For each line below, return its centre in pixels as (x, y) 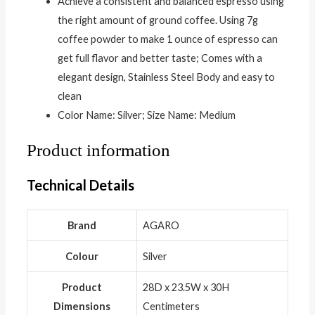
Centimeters (171, 306)
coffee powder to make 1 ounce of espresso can (167, 39)
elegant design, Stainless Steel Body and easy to (166, 77)
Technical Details (80, 185)
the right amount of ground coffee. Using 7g (157, 20)
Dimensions (82, 306)
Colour (82, 256)
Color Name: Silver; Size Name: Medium (146, 115)
